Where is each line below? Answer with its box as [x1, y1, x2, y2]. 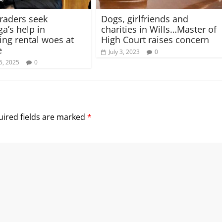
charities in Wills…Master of [101, 23, 217, 35]
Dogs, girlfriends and [101, 12, 188, 25]
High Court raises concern [101, 33, 209, 46]
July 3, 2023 [109, 47, 140, 56]
